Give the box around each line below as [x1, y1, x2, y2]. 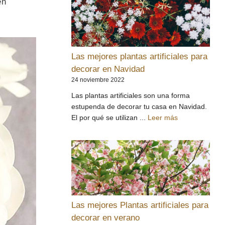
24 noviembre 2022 [71, 76, 125, 83]
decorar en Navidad [71, 64, 145, 74]
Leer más [148, 114, 178, 122]
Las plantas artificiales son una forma [71, 91, 190, 99]
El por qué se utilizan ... [71, 114, 148, 122]
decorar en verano [71, 212, 140, 222]
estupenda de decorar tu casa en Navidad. [71, 102, 207, 110]
